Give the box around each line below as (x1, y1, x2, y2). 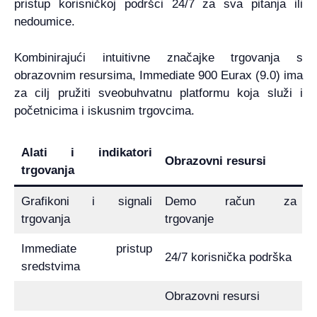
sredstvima (21, 260, 80, 274)
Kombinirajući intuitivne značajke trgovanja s (14, 50, 303, 64)
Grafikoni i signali (21, 195, 152, 209)
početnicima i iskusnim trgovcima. (14, 103, 195, 117)
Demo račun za (164, 195, 296, 209)
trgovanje (164, 212, 214, 226)
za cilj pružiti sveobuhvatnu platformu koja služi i (14, 86, 303, 100)
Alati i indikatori (21, 146, 152, 160)
